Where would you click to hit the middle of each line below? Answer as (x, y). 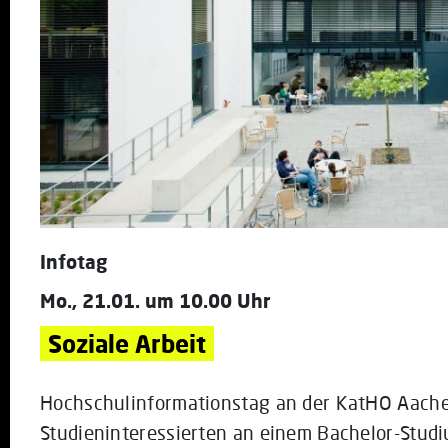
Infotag (73, 262)
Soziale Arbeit (127, 344)
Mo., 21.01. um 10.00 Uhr (155, 301)
